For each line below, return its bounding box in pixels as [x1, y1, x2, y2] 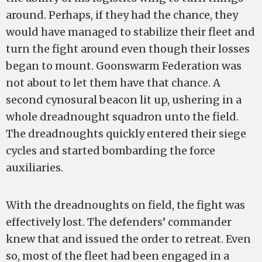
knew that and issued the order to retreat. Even [6, 232, 251, 246]
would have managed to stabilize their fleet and [6, 25, 255, 39]
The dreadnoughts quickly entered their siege [6, 127, 246, 140]
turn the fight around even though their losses [6, 42, 250, 56]
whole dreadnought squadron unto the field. [6, 110, 239, 123]
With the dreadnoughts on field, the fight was [6, 198, 245, 212]
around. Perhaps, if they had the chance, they [6, 8, 238, 22]
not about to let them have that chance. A [6, 76, 220, 89]
